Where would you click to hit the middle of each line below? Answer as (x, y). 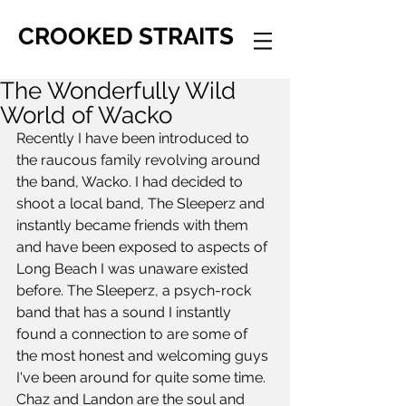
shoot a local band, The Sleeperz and (142, 203)
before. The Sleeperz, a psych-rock (135, 290)
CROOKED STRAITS (126, 36)
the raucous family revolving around (140, 160)
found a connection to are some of (134, 334)
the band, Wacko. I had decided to (131, 182)
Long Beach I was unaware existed (134, 269)
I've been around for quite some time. (143, 377)
